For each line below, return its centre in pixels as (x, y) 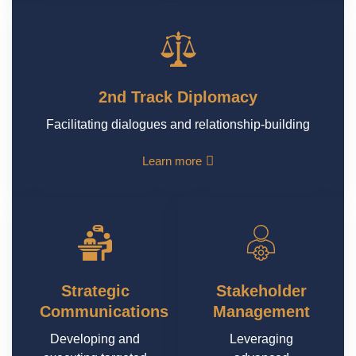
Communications (104, 312)
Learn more (172, 161)
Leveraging (261, 339)
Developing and (95, 339)
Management (261, 312)
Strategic (95, 291)
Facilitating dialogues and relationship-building (178, 125)
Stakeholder (261, 291)
